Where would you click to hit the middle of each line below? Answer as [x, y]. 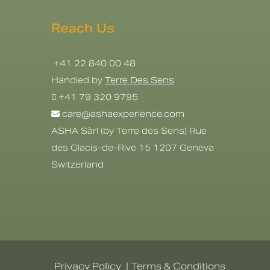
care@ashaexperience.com [122, 114]
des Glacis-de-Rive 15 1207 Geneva [132, 147]
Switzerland [77, 164]
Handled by [78, 80]
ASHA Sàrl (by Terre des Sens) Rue [129, 130]
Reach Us [83, 28]
